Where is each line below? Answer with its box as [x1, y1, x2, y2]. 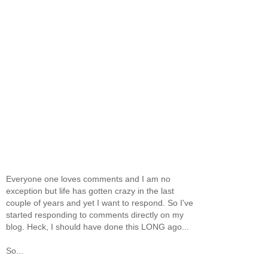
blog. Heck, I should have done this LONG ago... [6, 221, 189, 232]
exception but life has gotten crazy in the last [6, 185, 174, 196]
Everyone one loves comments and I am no [6, 173, 170, 184]
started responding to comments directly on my [6, 209, 184, 220]
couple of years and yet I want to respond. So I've [6, 197, 193, 208]
